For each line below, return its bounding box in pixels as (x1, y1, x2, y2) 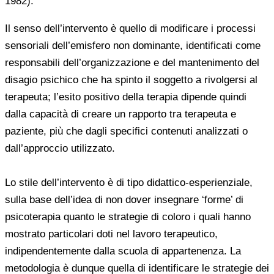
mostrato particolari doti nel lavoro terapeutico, (5, 228, 218, 240)
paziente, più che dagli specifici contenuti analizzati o (5, 125, 248, 137)
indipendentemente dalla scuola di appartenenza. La (5, 245, 241, 257)
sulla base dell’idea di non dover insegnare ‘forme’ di (5, 193, 243, 206)
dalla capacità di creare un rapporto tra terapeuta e (5, 108, 236, 120)
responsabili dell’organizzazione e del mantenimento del (5, 56, 259, 68)
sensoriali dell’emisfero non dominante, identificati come (5, 39, 261, 51)
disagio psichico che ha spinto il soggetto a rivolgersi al (5, 73, 257, 86)
